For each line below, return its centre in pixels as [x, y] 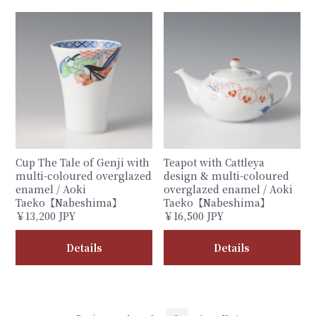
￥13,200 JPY [46, 215]
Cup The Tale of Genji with [83, 162]
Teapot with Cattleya [214, 162]
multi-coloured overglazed [84, 175]
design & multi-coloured [226, 175]
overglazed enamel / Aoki [228, 189]
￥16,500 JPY [194, 215]
